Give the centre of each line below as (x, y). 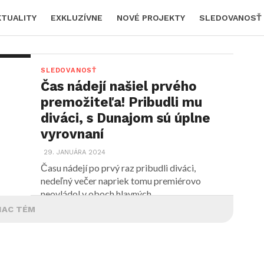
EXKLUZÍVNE (77, 18)
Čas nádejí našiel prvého (119, 86)
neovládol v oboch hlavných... (99, 194)
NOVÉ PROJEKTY (151, 18)
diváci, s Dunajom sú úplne (126, 118)
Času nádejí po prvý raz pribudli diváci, (118, 168)
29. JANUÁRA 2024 (75, 152)
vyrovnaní (72, 134)
